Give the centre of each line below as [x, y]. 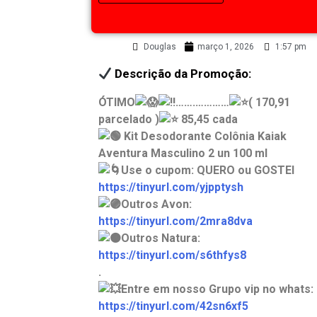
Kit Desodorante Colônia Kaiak [203, 137]
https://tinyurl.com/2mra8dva [175, 221]
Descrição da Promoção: [182, 74]
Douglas [160, 46]
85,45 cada [208, 120]
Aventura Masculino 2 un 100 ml [183, 154]
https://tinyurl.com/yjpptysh [171, 188]
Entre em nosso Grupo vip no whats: [217, 289]
